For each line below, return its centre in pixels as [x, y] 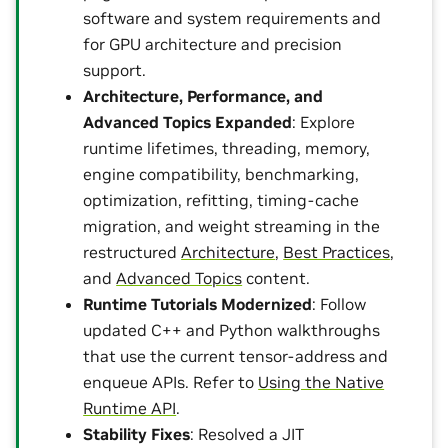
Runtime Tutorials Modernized [198, 303]
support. [115, 69]
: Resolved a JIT [247, 433]
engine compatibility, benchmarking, [221, 173]
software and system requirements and [232, 17]
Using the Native [321, 381]
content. [276, 277]
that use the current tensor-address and [236, 355]
